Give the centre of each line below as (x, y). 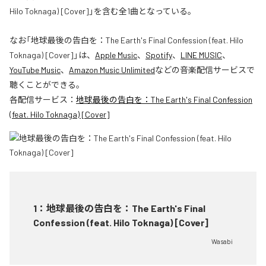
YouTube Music (35, 70)
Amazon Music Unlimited (112, 70)
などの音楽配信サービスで (205, 70)
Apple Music (116, 55)
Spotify (159, 55)
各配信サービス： (43, 100)
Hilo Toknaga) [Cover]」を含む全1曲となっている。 (103, 11)
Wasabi (222, 242)
